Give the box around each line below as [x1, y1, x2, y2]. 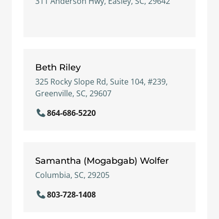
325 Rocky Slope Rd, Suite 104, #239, [35, 76, 168, 87]
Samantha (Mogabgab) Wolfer [35, 155, 169, 166]
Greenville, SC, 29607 [35, 88, 111, 99]
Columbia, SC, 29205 [35, 170, 109, 180]
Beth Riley [35, 62, 81, 73]
